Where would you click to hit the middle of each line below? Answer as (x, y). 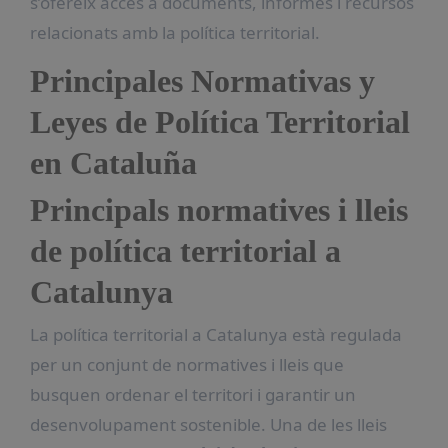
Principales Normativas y (202, 80)
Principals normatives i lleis (218, 210)
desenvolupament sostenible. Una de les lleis (208, 424)
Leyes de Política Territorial (219, 121)
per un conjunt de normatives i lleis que (186, 364)
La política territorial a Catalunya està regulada (215, 334)
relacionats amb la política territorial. (174, 32)
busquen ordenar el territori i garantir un (192, 394)
